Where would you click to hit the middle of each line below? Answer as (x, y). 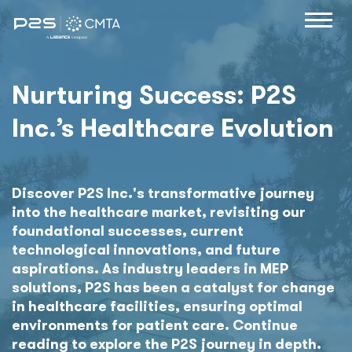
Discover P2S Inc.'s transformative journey (163, 193)
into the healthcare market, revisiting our (159, 212)
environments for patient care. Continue (155, 325)
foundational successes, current (128, 231)
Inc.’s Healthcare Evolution (173, 128)
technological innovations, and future (146, 249)
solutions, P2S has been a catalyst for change (173, 287)
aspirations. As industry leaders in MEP (150, 268)
